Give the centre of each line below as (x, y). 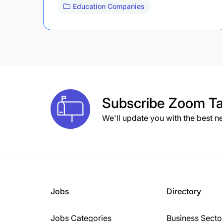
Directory (184, 191)
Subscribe (135, 103)
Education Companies (109, 6)
